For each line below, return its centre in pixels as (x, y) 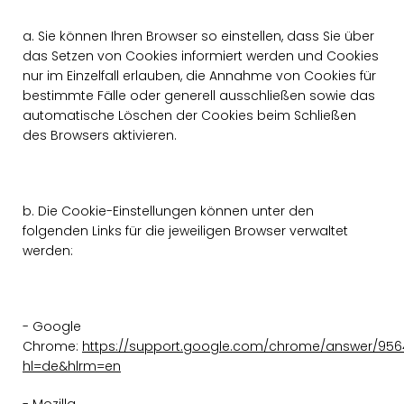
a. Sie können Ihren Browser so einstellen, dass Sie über (198, 36)
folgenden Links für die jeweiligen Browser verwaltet (185, 231)
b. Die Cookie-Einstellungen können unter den (168, 211)
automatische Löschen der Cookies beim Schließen (189, 115)
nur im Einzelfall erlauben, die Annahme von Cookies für (199, 76)
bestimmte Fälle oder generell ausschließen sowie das (199, 96)
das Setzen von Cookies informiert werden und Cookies (201, 56)
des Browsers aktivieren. (100, 135)
